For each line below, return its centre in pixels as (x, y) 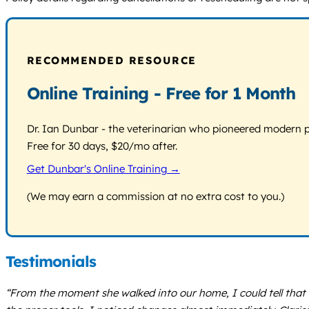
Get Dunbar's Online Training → (103, 168)
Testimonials (51, 262)
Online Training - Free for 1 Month (161, 93)
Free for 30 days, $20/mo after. (102, 146)
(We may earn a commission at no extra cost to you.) (155, 196)
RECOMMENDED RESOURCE (111, 61)
